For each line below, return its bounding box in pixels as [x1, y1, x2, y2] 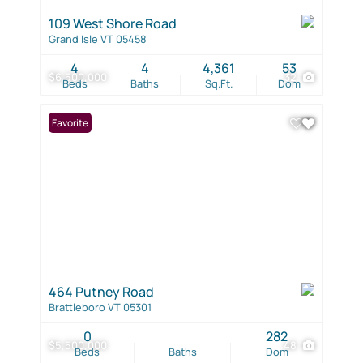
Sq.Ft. [204, 75, 233, 91]
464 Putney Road [49, 282, 154, 301]
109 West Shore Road [49, 14, 177, 32]
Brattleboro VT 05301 [49, 299, 152, 314]
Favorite [52, 115, 88, 130]
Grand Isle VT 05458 [49, 31, 147, 46]
